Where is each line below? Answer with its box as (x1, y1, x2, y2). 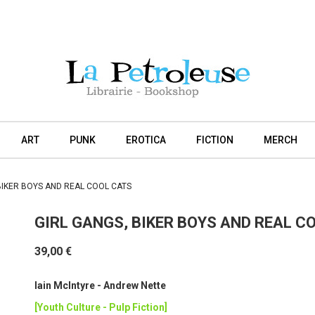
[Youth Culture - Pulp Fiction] (34, 302, 167, 314)
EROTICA (125, 134, 166, 146)
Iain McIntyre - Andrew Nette (34, 280, 166, 291)
